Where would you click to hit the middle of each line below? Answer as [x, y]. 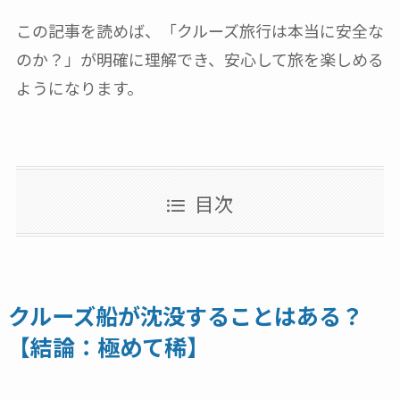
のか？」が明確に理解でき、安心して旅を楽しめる [200, 59]
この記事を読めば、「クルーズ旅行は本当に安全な [200, 31]
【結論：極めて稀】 [108, 347]
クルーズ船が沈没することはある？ [185, 316]
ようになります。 [79, 88]
